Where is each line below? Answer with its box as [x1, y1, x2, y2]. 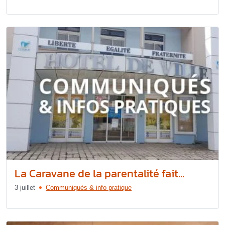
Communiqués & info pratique [46, 183, 132, 191]
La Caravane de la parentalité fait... [15, 165, 184, 182]
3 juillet [15, 183, 35, 191]
